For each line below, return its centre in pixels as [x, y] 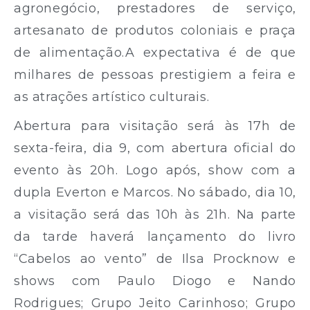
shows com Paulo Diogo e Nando [155, 281]
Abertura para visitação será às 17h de [155, 126]
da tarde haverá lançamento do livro [155, 236]
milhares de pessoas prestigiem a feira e [155, 74]
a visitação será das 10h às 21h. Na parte [155, 214]
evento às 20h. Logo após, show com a [155, 170]
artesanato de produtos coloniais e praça [155, 30]
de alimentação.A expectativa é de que [155, 52]
